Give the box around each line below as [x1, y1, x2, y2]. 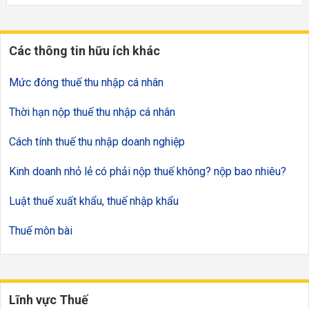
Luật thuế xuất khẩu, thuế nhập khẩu [9, 194, 179, 208]
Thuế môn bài [9, 223, 72, 237]
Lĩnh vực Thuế [9, 292, 88, 307]
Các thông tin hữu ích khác [9, 43, 160, 58]
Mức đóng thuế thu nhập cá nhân [9, 75, 163, 89]
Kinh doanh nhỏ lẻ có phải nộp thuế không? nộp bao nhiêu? [9, 164, 286, 178]
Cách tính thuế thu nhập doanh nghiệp [9, 134, 185, 148]
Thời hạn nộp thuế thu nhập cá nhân [9, 105, 175, 119]
